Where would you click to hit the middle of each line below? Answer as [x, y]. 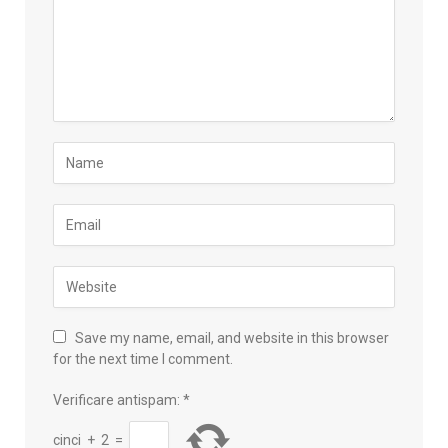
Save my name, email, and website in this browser [232, 337]
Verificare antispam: [116, 399]
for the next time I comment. [143, 358]
